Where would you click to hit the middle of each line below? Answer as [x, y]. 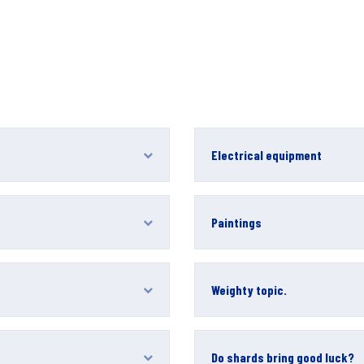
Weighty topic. [249, 290]
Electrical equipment [266, 155]
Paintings [236, 222]
